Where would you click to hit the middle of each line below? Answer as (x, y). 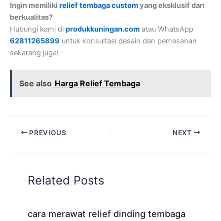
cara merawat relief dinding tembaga (107, 214)
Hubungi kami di (38, 29)
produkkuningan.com (103, 29)
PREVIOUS (47, 132)
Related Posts (66, 180)
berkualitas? (31, 17)
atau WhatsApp (166, 29)
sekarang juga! (34, 53)
